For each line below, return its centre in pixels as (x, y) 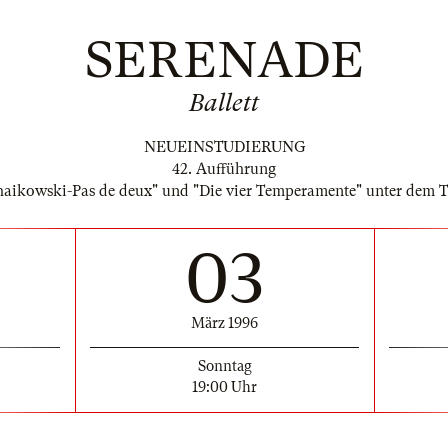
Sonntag (224, 365)
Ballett (224, 103)
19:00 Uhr (224, 386)
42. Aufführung (224, 169)
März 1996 (224, 322)
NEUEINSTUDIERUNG (224, 147)
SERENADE (224, 60)
